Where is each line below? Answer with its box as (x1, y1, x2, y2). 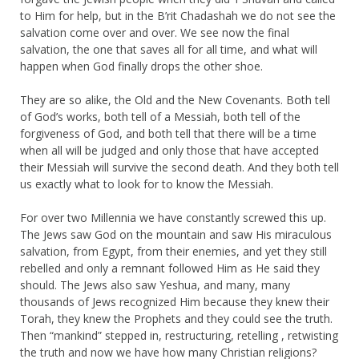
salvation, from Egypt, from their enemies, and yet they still (20, 243, 327, 259)
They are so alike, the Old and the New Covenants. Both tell (20, 91, 330, 107)
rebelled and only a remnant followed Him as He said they (20, 260, 320, 276)
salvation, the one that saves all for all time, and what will (20, 41, 317, 57)
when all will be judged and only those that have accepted (20, 142, 319, 158)
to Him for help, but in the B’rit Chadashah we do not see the (20, 7, 336, 23)
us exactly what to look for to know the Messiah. (20, 175, 273, 192)
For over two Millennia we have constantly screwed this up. (20, 209, 326, 225)
